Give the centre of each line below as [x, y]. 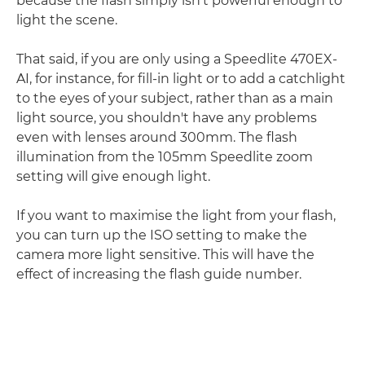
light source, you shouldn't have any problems [167, 118]
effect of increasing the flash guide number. [159, 274]
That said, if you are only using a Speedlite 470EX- [177, 59]
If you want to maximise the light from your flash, [176, 215]
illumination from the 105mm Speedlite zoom [165, 157]
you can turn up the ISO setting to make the [162, 235]
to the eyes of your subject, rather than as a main [175, 98]
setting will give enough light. [113, 176]
